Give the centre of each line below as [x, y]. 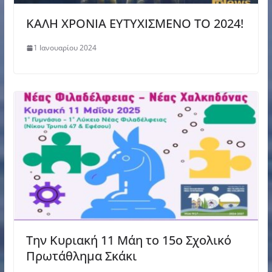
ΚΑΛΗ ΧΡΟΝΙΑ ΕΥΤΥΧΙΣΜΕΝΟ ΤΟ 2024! [134, 24]
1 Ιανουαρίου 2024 [65, 48]
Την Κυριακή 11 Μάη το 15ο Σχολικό [128, 240]
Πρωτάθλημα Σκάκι [83, 256]
